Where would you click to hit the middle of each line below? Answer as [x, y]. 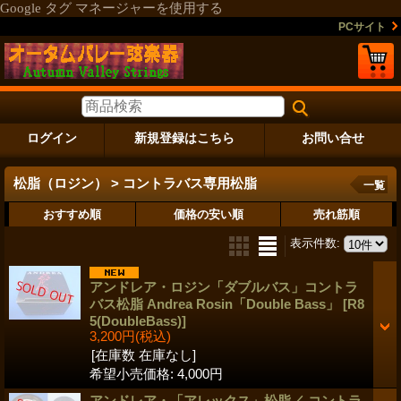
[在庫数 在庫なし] [144, 354]
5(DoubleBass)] [138, 320]
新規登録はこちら [184, 137]
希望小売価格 [130, 373]
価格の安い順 [208, 214]
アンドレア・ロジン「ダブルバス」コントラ [224, 286]
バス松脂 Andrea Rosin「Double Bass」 [216, 303]
